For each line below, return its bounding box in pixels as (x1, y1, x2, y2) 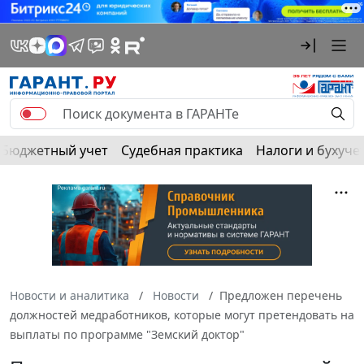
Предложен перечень (219, 287, 342, 303)
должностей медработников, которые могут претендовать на (10, 306, 354, 323)
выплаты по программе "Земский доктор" (10, 326, 245, 342)
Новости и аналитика (10, 287, 129, 303)
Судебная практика (121, 141, 243, 159)
